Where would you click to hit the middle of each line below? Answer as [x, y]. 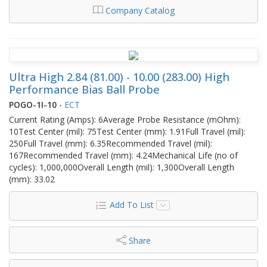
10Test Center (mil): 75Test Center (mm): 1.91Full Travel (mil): [127, 131]
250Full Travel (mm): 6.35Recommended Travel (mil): [111, 143]
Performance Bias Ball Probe [84, 89]
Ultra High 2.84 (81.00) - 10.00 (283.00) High [119, 77]
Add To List [131, 204]
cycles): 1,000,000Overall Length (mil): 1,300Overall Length [122, 167]
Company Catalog [140, 10]
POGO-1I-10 [33, 104]
